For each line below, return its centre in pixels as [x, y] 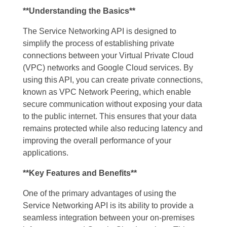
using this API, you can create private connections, [113, 80]
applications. [46, 153]
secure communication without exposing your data [112, 104]
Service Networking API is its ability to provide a [108, 205]
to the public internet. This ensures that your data [110, 116]
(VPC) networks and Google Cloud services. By [108, 67]
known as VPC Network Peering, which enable [107, 92]
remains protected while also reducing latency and [113, 128]
